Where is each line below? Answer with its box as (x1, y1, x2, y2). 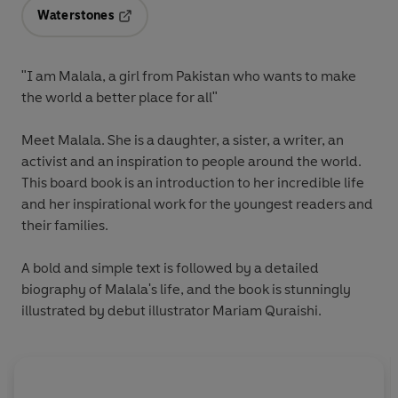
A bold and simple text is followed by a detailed (21, 259, 319, 276)
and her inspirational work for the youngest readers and (21, 195, 373, 212)
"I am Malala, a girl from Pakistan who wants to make (21, 67, 356, 84)
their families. (21, 216, 108, 234)
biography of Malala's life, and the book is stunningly (21, 280, 351, 298)
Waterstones (37, 7, 115, 23)
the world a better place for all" (21, 88, 218, 106)
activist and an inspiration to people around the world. (21, 152, 362, 170)
